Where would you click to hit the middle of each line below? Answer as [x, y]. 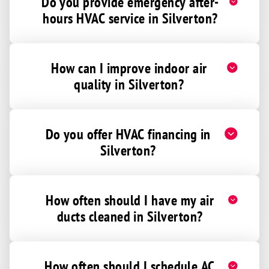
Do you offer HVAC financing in [128, 134]
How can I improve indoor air [129, 68]
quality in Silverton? [129, 84]
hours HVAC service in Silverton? [130, 18]
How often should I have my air [130, 200]
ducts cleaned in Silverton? [130, 216]
